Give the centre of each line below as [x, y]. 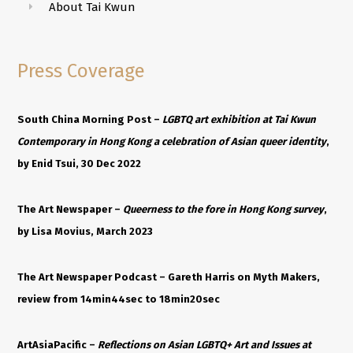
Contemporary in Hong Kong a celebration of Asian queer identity [172, 141]
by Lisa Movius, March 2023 [85, 231]
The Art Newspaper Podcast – [93, 277]
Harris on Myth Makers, [263, 277]
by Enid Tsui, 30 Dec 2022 [80, 163]
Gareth [186, 277]
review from [48, 299]
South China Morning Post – [90, 119]
